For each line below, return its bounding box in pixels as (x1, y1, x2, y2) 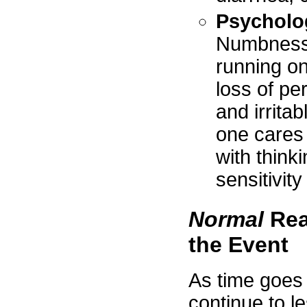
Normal (188, 206, 264, 232)
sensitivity (216, 169, 302, 191)
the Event (188, 232, 288, 257)
